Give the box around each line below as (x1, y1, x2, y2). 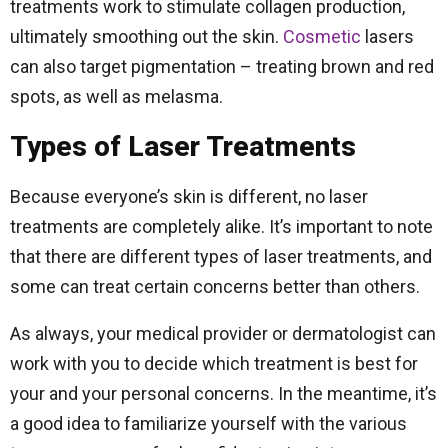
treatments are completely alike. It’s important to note (10, 216, 433, 237)
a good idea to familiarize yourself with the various (10, 413, 407, 434)
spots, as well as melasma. (10, 86, 223, 107)
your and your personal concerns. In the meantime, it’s (10, 383, 437, 404)
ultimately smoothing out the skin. (10, 26, 283, 47)
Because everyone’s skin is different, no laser (10, 186, 368, 207)
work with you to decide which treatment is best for (10, 353, 418, 374)
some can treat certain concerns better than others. (10, 276, 420, 297)
